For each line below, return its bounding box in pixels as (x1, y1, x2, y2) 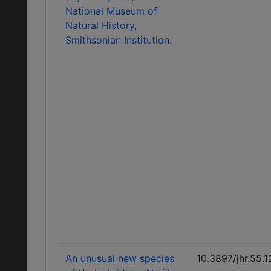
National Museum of (65, 5, 157, 17)
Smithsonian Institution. (65, 34, 172, 46)
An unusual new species (65, 252, 174, 264)
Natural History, (65, 19, 137, 31)
